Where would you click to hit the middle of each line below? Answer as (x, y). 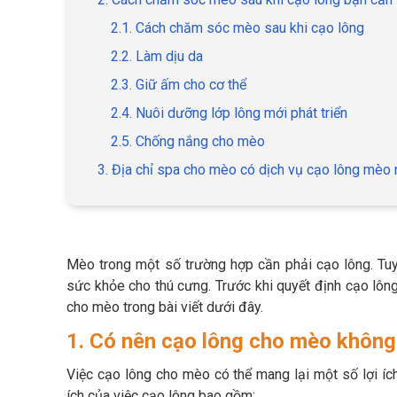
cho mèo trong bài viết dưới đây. (165, 307)
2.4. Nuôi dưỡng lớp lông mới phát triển (229, 113)
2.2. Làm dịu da (157, 57)
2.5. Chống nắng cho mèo (188, 142)
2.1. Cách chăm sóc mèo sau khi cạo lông (237, 28)
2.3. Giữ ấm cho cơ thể (179, 85)
